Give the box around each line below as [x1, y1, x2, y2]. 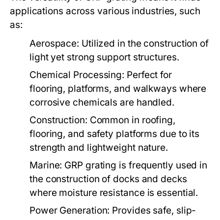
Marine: [29, 160, 62, 171]
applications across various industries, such [10, 5, 200, 17]
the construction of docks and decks [29, 173, 187, 185]
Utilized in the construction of [79, 38, 209, 49]
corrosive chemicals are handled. [29, 97, 174, 108]
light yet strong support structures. [29, 52, 179, 63]
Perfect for [124, 69, 172, 81]
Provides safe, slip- [110, 205, 196, 216]
